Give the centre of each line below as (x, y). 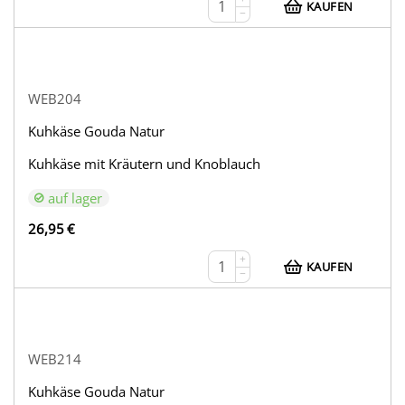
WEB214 (55, 359)
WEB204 (55, 99)
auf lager (75, 198)
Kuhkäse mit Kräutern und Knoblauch (145, 164)
